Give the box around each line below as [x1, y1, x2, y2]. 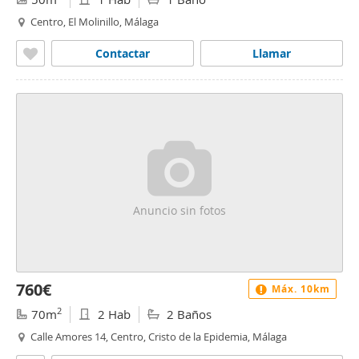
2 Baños [163, 306, 212, 322]
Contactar [95, 46, 150, 61]
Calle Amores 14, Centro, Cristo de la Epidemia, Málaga [30, 329, 287, 344]
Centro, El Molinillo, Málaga [30, 14, 159, 29]
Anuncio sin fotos [133, 203, 226, 218]
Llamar [252, 46, 291, 61]
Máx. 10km [268, 282, 330, 296]
